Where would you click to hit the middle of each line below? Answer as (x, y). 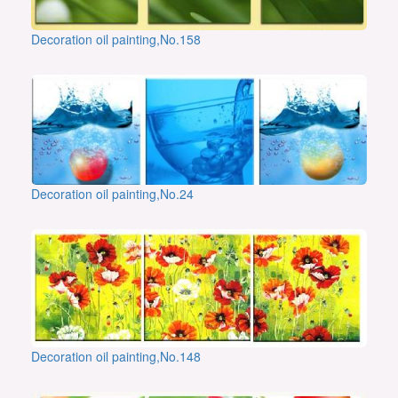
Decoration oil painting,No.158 (116, 40)
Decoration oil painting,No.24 (112, 194)
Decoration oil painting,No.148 (116, 356)
